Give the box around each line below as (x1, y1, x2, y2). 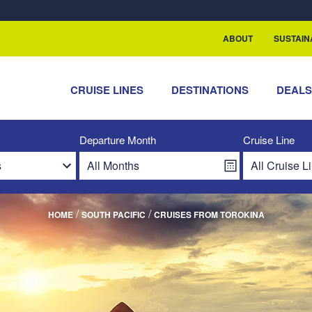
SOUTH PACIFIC (81, 208, 146, 221)
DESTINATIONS (171, 82, 249, 97)
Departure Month (79, 132, 156, 147)
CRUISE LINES (70, 82, 144, 97)
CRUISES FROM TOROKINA (153, 208, 265, 221)
